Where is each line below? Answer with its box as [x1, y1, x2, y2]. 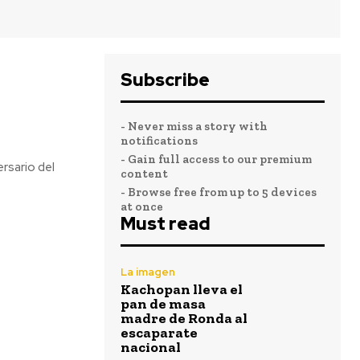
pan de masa [121, 295, 206, 313]
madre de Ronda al [121, 309, 247, 327]
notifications [121, 133, 198, 148]
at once [121, 199, 163, 214]
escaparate [121, 324, 198, 342]
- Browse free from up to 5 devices [121, 185, 317, 199]
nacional [121, 338, 181, 356]
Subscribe [121, 68, 210, 92]
